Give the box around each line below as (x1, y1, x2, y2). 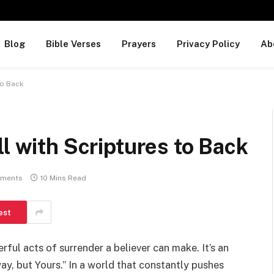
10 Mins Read (40, 174, 86, 183)
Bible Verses (45, 39, 101, 49)
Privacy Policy (176, 39, 240, 49)
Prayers (121, 39, 156, 49)
